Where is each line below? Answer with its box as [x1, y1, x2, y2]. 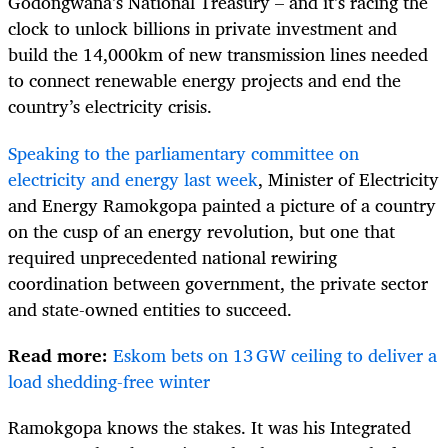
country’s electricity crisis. [8, 91, 212, 122]
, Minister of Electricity [258, 163, 439, 194]
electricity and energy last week [8, 163, 258, 194]
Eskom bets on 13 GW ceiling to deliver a [113, 339, 437, 370]
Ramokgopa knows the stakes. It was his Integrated [8, 411, 411, 442]
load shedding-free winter [8, 365, 210, 396]
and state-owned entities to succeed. [8, 293, 292, 324]
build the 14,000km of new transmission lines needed [8, 39, 428, 70]
